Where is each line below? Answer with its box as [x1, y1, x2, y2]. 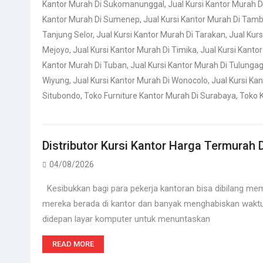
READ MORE [52, 240, 94, 248]
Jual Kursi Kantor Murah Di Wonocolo [73, 76, 208, 85]
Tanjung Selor [42, 30, 93, 39]
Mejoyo [42, 45, 69, 55]
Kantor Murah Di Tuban [42, 60, 127, 70]
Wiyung [42, 76, 69, 85]
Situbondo [42, 91, 80, 100]
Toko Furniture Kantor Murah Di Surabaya [84, 91, 236, 100]
